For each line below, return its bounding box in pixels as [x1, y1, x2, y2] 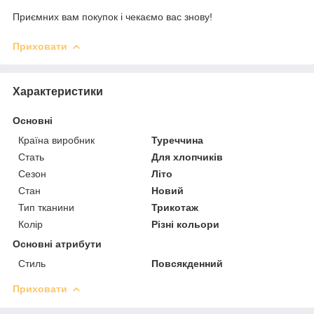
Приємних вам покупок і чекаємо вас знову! [13, 11, 212, 23]
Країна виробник [18, 135, 95, 146]
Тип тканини [18, 202, 74, 214]
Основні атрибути [13, 238, 102, 250]
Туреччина [151, 135, 204, 146]
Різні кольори [151, 219, 220, 231]
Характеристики [13, 86, 103, 98]
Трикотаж [151, 202, 199, 214]
